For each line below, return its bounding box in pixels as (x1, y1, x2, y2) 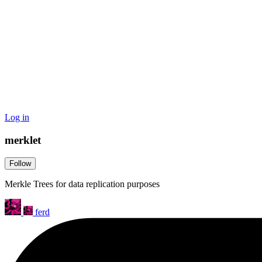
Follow (9, 159, 31, 168)
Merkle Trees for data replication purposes (5, 179, 160, 189)
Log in (5, 112, 29, 122)
